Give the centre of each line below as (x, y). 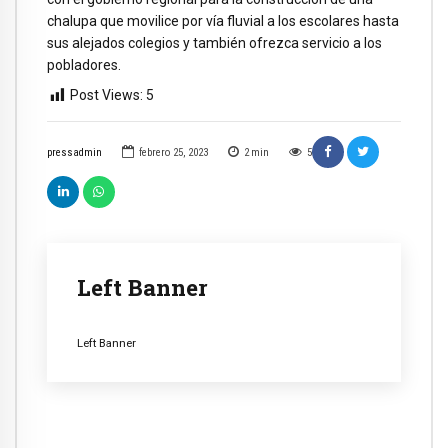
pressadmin (74, 152)
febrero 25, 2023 (173, 152)
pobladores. (84, 64)
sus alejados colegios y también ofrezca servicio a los (214, 42)
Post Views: (106, 95)
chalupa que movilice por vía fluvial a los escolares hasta (223, 20)
